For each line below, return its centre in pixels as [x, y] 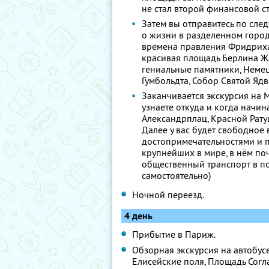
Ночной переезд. [168, 195]
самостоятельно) [176, 175]
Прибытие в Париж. [174, 234]
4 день [138, 216]
